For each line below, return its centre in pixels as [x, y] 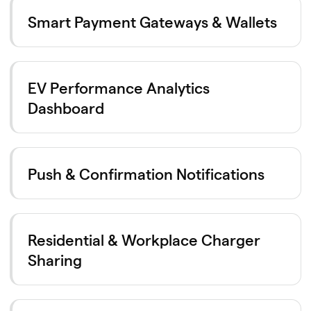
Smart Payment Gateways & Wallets [152, 21]
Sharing [55, 259]
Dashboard [66, 107]
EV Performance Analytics [119, 87]
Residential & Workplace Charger [144, 239]
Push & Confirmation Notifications [146, 173]
